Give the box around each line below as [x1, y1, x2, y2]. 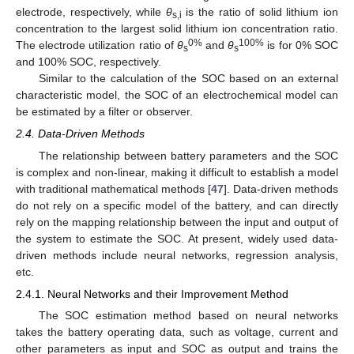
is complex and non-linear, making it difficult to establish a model [16, 166, 338, 179]
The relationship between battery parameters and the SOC [38, 149, 338, 163]
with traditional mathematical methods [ [16, 183, 211, 196]
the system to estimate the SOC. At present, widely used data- [16, 232, 338, 246]
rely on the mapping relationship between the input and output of [16, 216, 338, 229]
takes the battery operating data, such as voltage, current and [16, 326, 338, 339]
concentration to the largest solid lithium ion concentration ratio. [16, 21, 338, 35]
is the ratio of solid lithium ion [181, 5, 339, 18]
